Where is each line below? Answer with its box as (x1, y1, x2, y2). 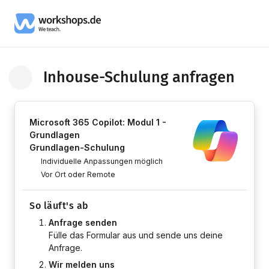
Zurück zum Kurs (14, 77, 82, 88)
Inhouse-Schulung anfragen (43, 68, 235, 86)
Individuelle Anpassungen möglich (41, 157, 163, 166)
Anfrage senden (49, 217, 117, 228)
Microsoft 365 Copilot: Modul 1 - (29, 117, 166, 127)
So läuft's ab (29, 200, 89, 211)
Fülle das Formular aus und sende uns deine (49, 230, 223, 240)
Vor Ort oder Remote (41, 170, 116, 179)
